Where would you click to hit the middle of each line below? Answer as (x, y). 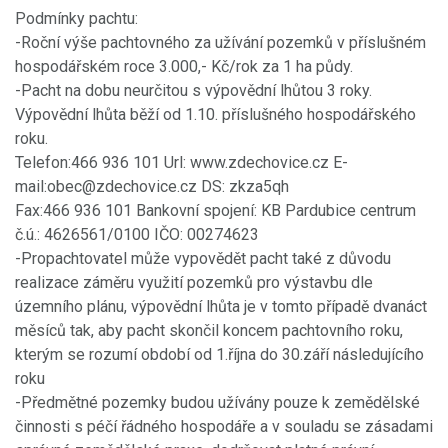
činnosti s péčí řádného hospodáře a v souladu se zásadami (224, 426)
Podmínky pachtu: (76, 18)
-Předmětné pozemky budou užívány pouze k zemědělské (217, 402)
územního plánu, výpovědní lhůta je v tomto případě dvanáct (221, 306)
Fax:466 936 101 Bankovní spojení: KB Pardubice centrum (215, 210)
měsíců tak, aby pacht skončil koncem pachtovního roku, (209, 330)
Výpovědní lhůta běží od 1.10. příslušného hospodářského (215, 114)
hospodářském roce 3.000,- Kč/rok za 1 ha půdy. (184, 66)
